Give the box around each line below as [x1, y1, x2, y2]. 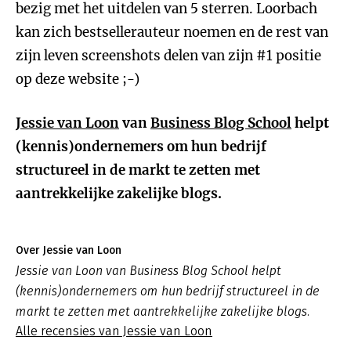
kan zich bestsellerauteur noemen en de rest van [16, 24, 328, 41]
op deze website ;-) [16, 71, 139, 88]
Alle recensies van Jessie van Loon [16, 324, 212, 338]
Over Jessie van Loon [16, 244, 121, 257]
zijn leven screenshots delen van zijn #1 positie [16, 47, 321, 64]
